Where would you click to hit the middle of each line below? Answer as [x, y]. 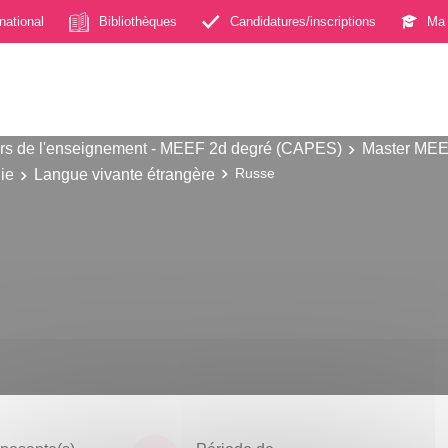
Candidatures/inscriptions [303, 21]
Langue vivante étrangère [124, 173]
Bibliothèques [138, 21]
